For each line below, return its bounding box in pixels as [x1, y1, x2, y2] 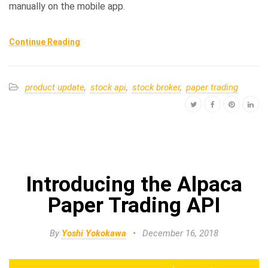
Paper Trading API [48, 193, 220, 218]
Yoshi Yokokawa [62, 228, 126, 239]
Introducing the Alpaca [26, 172, 242, 197]
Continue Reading [9, 37, 80, 47]
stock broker [132, 82, 180, 93]
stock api [90, 82, 126, 93]
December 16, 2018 [142, 228, 218, 239]
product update [25, 82, 84, 93]
